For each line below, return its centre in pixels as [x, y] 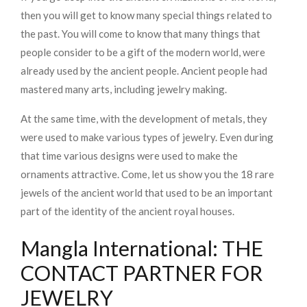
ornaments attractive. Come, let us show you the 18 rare [147, 174]
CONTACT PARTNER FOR [142, 273]
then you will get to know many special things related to [146, 15]
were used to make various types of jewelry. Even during [147, 137]
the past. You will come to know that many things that [140, 34]
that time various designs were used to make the [129, 156]
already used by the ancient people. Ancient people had [144, 71]
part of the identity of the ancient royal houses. [127, 211]
